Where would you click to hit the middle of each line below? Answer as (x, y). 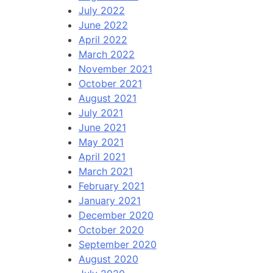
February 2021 (111, 186)
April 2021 (102, 157)
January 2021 (109, 201)
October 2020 (111, 230)
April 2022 (103, 40)
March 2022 (106, 55)
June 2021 (102, 128)
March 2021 (105, 172)
